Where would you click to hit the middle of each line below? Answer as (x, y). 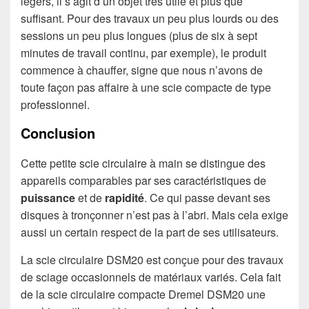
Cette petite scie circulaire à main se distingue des (143, 163)
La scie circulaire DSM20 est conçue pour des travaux (152, 259)
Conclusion (58, 133)
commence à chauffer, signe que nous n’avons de (142, 70)
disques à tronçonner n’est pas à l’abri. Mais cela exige (154, 215)
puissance (48, 197)
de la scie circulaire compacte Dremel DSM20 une (143, 294)
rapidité (124, 197)
